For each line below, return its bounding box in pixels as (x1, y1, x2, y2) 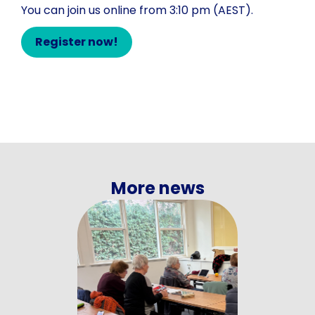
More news (110, 176, 205, 200)
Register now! (35, 34, 118, 51)
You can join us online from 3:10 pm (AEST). (21, 2, 253, 19)
